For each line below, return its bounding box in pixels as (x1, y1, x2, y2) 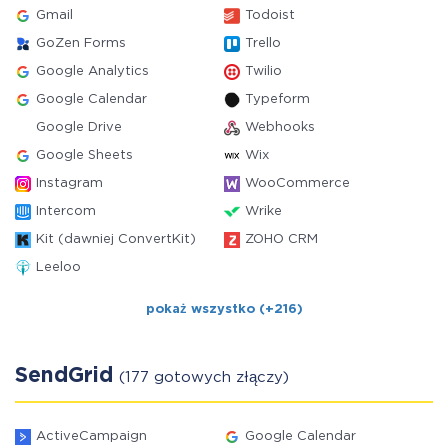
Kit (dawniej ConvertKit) (36, 234, 196, 245)
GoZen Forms (36, 38, 126, 49)
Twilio (245, 66, 282, 77)
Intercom (36, 206, 96, 217)
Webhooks (245, 122, 315, 133)
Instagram (36, 178, 103, 189)
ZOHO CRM (245, 234, 318, 245)
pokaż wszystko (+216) (145, 304, 303, 315)
